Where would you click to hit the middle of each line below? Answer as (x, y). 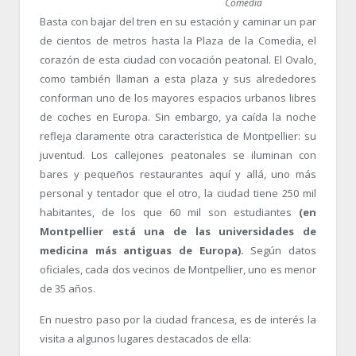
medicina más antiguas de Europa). (142, 250)
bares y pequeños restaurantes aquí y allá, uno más (178, 174)
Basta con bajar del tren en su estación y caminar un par (178, 21)
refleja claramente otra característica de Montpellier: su (178, 135)
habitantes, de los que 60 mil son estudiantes (166, 212)
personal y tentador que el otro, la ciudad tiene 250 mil (178, 193)
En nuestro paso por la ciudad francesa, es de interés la (178, 319)
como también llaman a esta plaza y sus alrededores (178, 78)
